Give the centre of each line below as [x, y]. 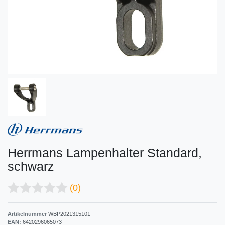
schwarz [31, 166]
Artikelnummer [28, 214]
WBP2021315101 [69, 214]
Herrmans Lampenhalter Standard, [105, 152]
